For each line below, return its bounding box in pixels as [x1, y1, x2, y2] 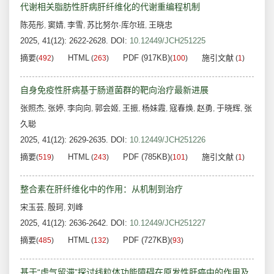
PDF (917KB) [123, 53, 170, 63]
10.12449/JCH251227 [130, 218, 206, 228]
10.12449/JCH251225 [130, 36, 206, 46]
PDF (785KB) [123, 152, 170, 162]
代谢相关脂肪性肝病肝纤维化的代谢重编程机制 [20, 2, 200, 12]
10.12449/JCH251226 [130, 135, 206, 145]
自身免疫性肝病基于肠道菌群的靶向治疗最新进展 [20, 85, 209, 95]
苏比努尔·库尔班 [87, 20, 145, 30]
